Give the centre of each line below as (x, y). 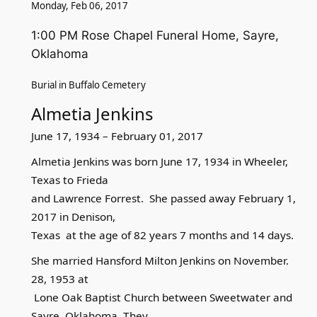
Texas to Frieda (69, 180)
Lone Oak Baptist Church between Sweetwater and (161, 297)
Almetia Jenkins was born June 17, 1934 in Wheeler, (159, 161)
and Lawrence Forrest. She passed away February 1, (163, 198)
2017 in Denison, (73, 217)
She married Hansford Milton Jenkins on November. (160, 260)
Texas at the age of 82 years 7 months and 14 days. (163, 235)
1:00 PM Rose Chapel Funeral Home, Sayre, (155, 36)
